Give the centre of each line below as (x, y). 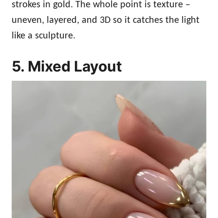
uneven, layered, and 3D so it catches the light (106, 20)
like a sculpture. (44, 36)
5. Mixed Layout (67, 66)
